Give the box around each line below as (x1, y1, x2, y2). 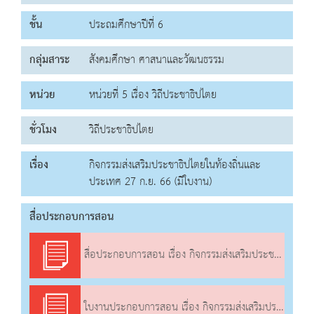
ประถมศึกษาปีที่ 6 (89, 15, 163, 36)
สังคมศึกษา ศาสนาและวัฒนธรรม (89, 50, 224, 71)
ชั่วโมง (29, 120, 57, 141)
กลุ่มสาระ (29, 50, 69, 71)
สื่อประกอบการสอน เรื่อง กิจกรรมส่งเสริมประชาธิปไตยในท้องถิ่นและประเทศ (81, 245, 275, 266)
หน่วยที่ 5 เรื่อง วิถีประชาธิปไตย (89, 85, 217, 106)
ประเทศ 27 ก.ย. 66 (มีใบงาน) (89, 172, 212, 193)
